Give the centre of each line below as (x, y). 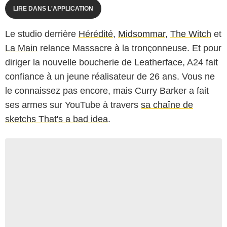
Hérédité (96, 34)
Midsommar (142, 34)
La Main (21, 48)
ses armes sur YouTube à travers (73, 105)
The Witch (191, 34)
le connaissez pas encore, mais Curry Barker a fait (107, 90)
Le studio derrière (42, 34)
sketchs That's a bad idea (56, 119)
